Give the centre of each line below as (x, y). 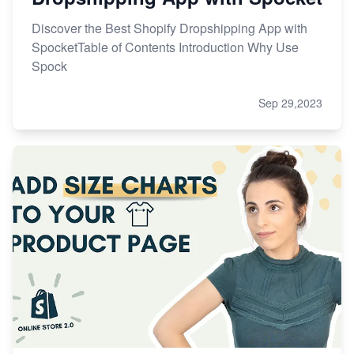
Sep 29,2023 (290, 103)
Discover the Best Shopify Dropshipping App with (169, 28)
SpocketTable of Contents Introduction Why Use (165, 47)
